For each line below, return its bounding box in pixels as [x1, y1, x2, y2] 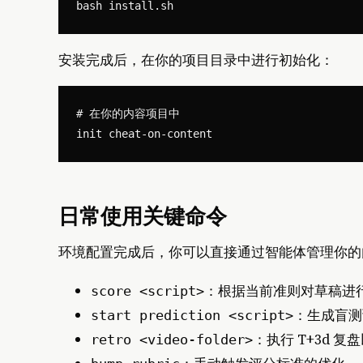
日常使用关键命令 [58, 201, 227, 229]
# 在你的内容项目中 [76, 107, 180, 120]
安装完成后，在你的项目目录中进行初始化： [58, 49, 334, 70]
